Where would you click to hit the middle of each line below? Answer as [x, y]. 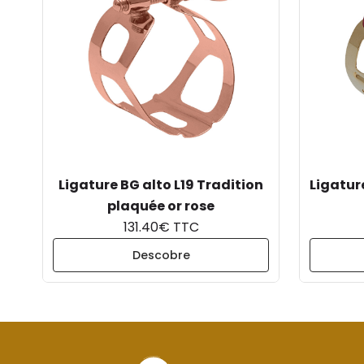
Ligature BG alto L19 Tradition [161, 185]
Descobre [161, 255]
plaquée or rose [161, 206]
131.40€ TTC [161, 227]
